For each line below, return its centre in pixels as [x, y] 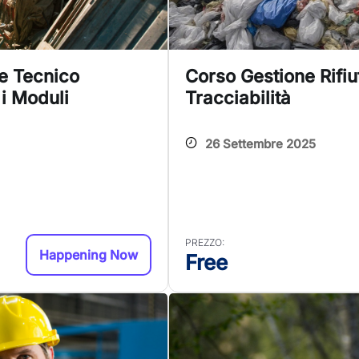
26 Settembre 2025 [260, 144]
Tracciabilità [238, 98]
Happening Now [89, 255]
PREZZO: [205, 243]
